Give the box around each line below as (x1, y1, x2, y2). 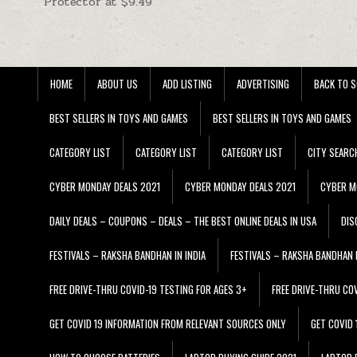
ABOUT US (97, 75, 138, 92)
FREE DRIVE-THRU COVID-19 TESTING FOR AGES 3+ (49, 280, 247, 297)
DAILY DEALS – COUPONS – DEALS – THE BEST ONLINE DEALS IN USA (49, 212, 316, 229)
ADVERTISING (237, 75, 289, 92)
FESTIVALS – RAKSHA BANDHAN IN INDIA (49, 246, 206, 263)
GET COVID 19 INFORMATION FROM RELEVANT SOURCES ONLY (49, 315, 286, 331)
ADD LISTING (163, 75, 212, 92)
